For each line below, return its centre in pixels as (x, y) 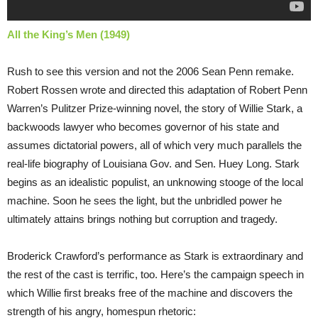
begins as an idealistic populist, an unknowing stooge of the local (155, 182)
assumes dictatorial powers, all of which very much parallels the (154, 146)
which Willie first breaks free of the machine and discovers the (150, 293)
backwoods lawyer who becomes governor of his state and (143, 127)
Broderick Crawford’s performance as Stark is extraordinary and (155, 256)
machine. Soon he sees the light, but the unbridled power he (144, 201)
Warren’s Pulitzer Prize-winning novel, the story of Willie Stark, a (155, 109)
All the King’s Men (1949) (68, 35)
